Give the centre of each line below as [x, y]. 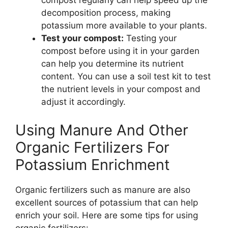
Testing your [150, 38]
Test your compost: [82, 38]
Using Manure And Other [102, 130]
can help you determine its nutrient [112, 64]
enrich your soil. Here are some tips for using [107, 215]
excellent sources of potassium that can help [107, 202]
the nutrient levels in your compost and [121, 89]
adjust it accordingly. [83, 102]
